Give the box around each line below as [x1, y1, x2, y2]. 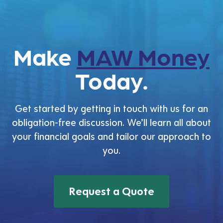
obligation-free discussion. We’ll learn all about [12, 115, 211, 128]
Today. [75, 65, 148, 94]
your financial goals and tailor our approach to [12, 129, 211, 142]
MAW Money [77, 41, 210, 70]
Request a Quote [69, 184, 154, 198]
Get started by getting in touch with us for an [15, 102, 208, 114]
